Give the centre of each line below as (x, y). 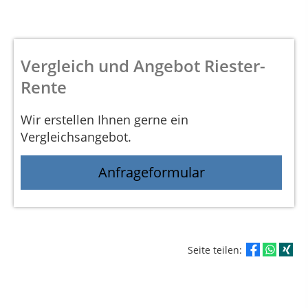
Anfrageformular (151, 173)
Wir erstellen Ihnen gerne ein (104, 119)
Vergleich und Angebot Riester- (143, 65)
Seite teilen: (216, 250)
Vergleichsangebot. (76, 136)
